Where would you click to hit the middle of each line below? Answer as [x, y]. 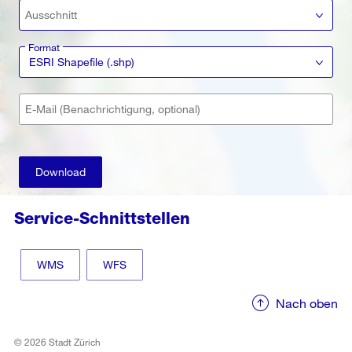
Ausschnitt [51, 14]
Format [44, 47]
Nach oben [307, 302]
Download [60, 171]
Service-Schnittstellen [102, 219]
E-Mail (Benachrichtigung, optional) [113, 108]
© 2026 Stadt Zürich [57, 341]
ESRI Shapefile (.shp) [82, 61]
